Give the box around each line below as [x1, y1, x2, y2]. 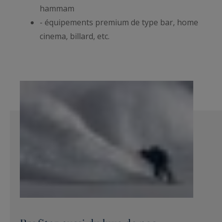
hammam [40, 2, 74, 14]
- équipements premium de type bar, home [40, 16, 198, 28]
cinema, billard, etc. [40, 30, 111, 42]
